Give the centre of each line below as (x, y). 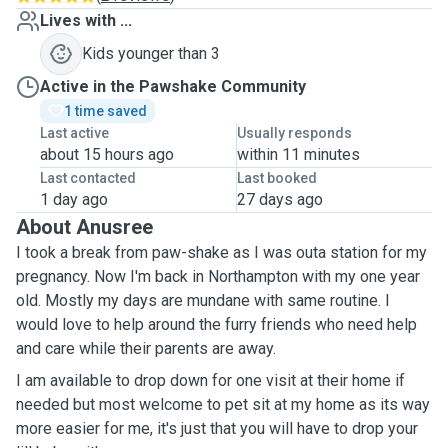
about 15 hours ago (107, 154)
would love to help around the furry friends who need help (216, 324)
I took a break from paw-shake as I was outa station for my (221, 252)
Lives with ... (86, 20)
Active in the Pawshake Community (173, 86)
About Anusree (84, 227)
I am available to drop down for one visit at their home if (210, 380)
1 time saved (105, 111)
